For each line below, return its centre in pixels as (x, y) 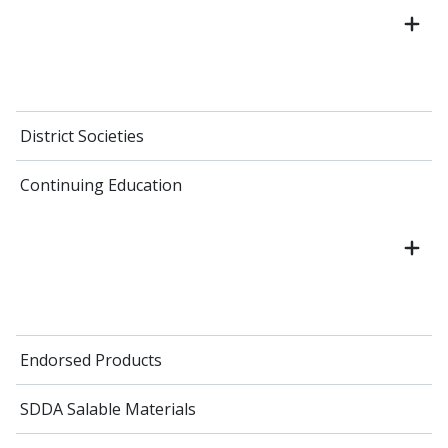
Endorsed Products (91, 360)
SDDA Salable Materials (108, 409)
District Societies (82, 136)
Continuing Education (101, 185)
